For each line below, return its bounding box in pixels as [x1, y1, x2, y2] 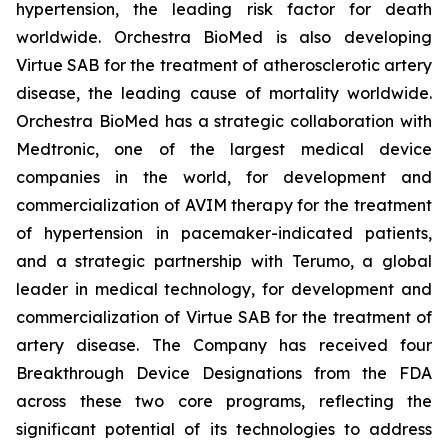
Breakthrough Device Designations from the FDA [16, 363, 432, 383]
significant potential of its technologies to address [16, 419, 432, 439]
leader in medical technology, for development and [16, 279, 432, 299]
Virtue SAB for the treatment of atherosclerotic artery [16, 55, 432, 75]
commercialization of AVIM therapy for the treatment [16, 195, 432, 215]
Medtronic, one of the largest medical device [16, 139, 432, 159]
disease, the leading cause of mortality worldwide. [16, 83, 432, 103]
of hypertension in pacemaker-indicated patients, [16, 223, 432, 243]
